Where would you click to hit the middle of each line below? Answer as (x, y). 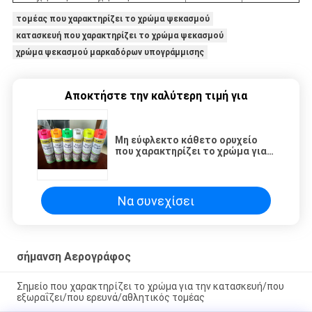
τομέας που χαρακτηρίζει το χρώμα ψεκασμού (112, 19)
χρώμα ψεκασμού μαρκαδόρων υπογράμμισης (110, 53)
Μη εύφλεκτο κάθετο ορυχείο (186, 140)
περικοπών (142, 174)
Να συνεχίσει (156, 201)
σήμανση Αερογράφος (73, 257)
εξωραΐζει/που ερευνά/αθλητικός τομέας (110, 298)
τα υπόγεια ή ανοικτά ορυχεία (187, 163)
